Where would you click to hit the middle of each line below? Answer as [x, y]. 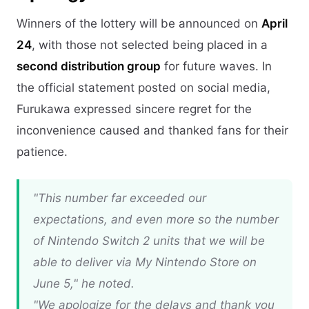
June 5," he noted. [84, 283]
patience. [42, 152]
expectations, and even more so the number [156, 219]
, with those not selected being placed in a [150, 45]
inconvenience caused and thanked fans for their [152, 130]
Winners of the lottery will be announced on [139, 23]
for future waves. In [216, 66]
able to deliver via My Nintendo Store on [145, 262]
